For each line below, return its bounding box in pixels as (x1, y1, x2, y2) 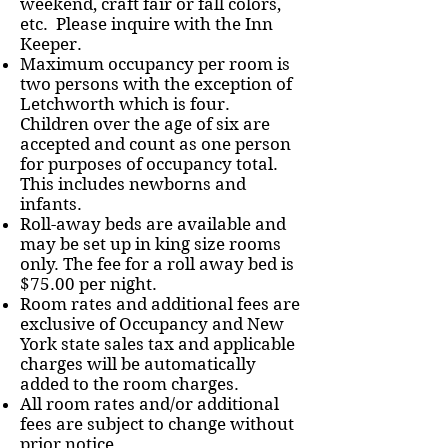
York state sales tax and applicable (20, 334, 295, 354)
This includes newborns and (20, 174, 246, 194)
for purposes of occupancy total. (20, 154, 278, 174)
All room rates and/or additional (20, 394, 279, 414)
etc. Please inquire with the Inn (20, 14, 273, 34)
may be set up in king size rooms (20, 234, 281, 254)
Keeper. (20, 34, 82, 54)
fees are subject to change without (20, 414, 294, 434)
